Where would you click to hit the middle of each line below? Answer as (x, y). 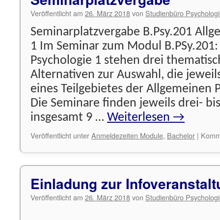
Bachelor (181, 135)
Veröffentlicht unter (60, 135)
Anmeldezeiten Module (127, 135)
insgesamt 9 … (69, 118)
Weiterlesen (140, 118)
